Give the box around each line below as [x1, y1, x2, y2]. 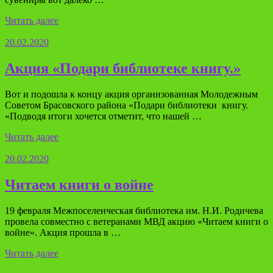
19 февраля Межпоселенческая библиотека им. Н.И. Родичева [5, 205, 263, 216]
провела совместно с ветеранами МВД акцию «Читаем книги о [5, 216, 268, 227]
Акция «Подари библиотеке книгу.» [5, 60, 241, 77]
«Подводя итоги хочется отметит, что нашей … [5, 111, 202, 122]
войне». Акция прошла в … [5, 227, 121, 238]
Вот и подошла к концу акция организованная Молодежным [5, 89, 258, 100]
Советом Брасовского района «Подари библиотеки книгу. [5, 100, 248, 111]
